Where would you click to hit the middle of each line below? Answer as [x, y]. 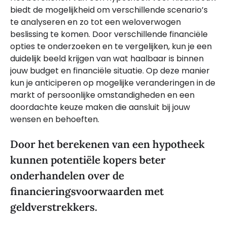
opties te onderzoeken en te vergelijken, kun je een [111, 47]
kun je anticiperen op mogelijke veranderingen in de [113, 83]
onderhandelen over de [67, 176]
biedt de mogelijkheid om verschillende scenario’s [109, 10]
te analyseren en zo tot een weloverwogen [96, 22]
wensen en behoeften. [55, 120]
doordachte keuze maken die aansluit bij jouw [100, 107]
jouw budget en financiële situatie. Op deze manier [110, 71]
